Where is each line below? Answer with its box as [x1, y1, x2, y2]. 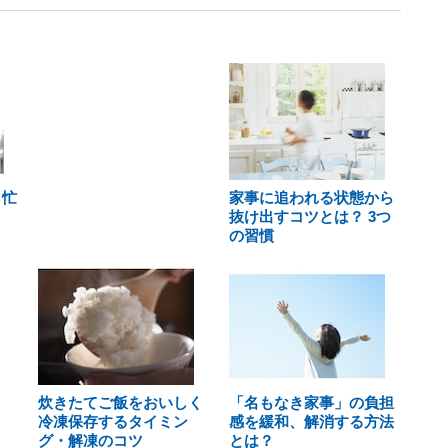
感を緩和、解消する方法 [228, 413, 394, 430]
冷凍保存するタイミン [38, 413, 188, 430]
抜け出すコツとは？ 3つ [228, 208, 391, 225]
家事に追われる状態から [228, 189, 394, 206]
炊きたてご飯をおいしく [38, 394, 203, 411]
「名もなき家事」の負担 [228, 394, 394, 411]
